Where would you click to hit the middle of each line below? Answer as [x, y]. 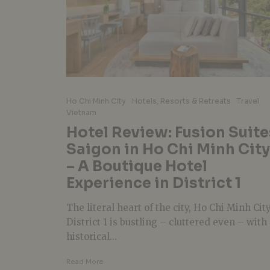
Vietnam [81, 112]
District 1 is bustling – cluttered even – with [167, 222]
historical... [92, 236]
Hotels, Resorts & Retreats [181, 101]
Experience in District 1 [154, 183]
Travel [248, 101]
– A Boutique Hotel [137, 166]
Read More [85, 261]
